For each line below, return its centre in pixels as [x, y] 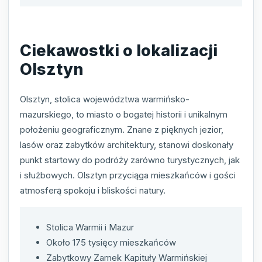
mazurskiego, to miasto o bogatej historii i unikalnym [124, 115]
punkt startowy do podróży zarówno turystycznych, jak [130, 160]
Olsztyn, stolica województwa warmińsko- [105, 99]
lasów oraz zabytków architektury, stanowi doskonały [127, 145]
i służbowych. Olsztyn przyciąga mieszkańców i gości [128, 175]
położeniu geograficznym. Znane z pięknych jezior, [122, 130]
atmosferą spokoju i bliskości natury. [93, 191]
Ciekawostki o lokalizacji [119, 50]
